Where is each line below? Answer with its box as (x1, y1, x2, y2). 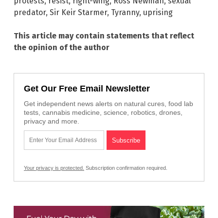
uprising (143, 8, 173, 18)
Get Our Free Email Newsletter (24, 84, 150, 94)
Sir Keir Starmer (50, 8, 107, 18)
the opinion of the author (14, 43, 109, 53)
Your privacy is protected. (24, 165, 84, 171)
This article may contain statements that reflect (14, 31, 194, 41)
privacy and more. (24, 117, 79, 126)
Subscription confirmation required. (84, 165, 167, 171)
